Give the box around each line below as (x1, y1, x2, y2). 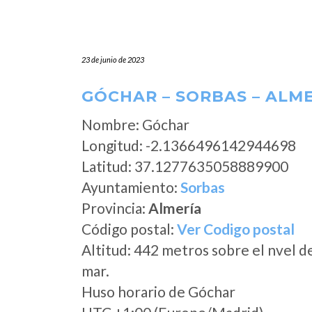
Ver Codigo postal (177, 220, 295, 237)
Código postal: (81, 220, 177, 237)
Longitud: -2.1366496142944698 (81, 136, 296, 154)
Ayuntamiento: (81, 178, 180, 196)
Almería (148, 199, 201, 217)
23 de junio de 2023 (81, 55, 144, 64)
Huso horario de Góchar (81, 283, 235, 300)
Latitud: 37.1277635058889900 (81, 157, 288, 175)
